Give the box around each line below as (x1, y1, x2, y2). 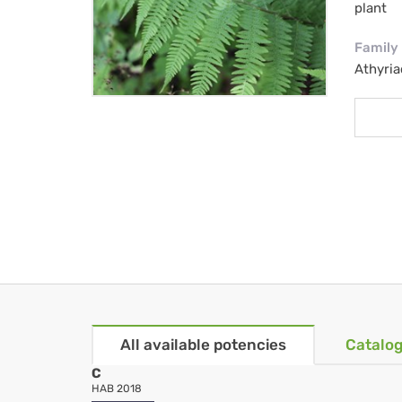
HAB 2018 (92, 382, 142, 396)
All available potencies (120, 336, 286, 354)
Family (354, 39, 398, 57)
